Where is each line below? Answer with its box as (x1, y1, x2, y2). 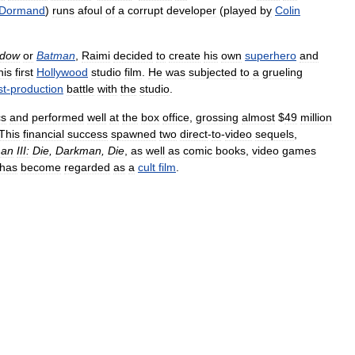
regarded (64, 161, 110, 174)
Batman (36, 49, 75, 62)
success (67, 128, 108, 140)
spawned (111, 128, 156, 140)
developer (166, 4, 216, 17)
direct (180, 128, 208, 140)
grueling (262, 66, 303, 78)
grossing (196, 111, 239, 124)
